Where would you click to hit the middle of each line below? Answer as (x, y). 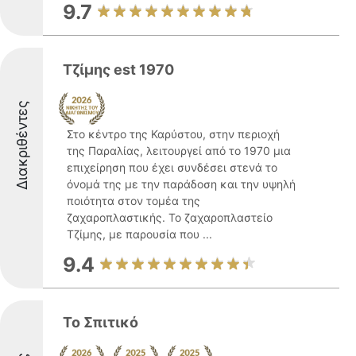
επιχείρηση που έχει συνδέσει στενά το (172, 167)
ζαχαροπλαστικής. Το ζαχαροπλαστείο (170, 217)
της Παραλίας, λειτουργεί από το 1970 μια (179, 151)
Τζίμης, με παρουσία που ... (139, 234)
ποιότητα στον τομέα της (133, 201)
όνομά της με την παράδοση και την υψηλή (181, 184)
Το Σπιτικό (101, 322)
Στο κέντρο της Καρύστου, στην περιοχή (173, 134)
